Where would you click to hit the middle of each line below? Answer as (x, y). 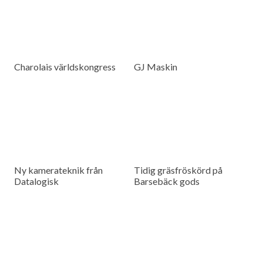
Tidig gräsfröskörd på (178, 170)
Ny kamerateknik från (59, 170)
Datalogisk (37, 181)
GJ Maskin (156, 67)
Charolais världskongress (65, 67)
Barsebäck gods (167, 181)
